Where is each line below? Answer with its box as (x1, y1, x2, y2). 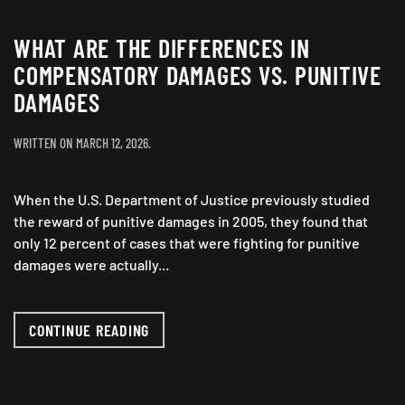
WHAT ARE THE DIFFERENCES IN (14, 32, 310, 63)
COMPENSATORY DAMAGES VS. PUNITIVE (14, 59, 381, 90)
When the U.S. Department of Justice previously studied (14, 190, 370, 208)
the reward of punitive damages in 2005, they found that (14, 212, 368, 230)
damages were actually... (14, 255, 169, 273)
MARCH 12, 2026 (76, 134, 148, 151)
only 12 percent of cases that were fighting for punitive (14, 233, 360, 251)
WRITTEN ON (14, 134, 76, 151)
